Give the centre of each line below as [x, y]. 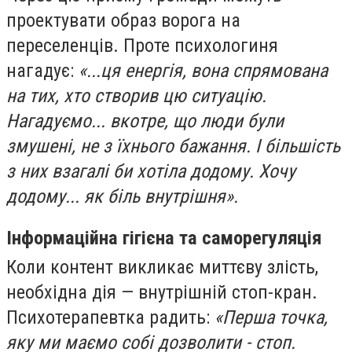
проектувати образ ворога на [123, 21]
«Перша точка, [271, 317]
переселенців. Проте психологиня [142, 46]
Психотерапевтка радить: [110, 317]
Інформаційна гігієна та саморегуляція [164, 237]
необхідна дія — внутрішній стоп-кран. [162, 292]
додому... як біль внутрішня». [122, 197]
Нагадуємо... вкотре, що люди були [145, 121]
